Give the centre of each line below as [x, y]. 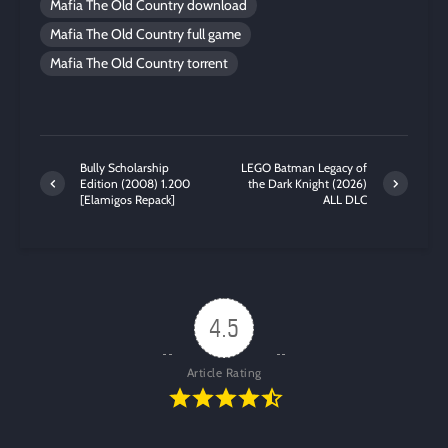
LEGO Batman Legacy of [304, 167]
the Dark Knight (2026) [308, 183]
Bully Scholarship [124, 167]
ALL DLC [345, 199]
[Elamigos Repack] [127, 199]
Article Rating [224, 372]
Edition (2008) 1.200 [135, 183]
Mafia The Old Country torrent [139, 62]
